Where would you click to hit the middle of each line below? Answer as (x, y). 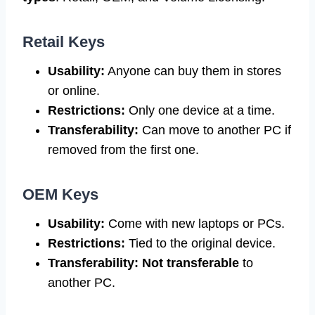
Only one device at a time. (200, 110)
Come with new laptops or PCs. (195, 223)
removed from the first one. (123, 149)
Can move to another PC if (215, 130)
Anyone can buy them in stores (193, 71)
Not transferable (191, 263)
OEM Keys (60, 194)
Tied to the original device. (200, 243)
